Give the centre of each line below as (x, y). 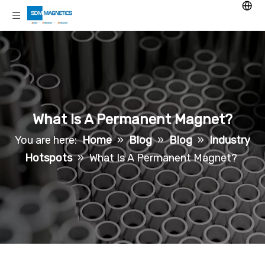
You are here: (46, 140)
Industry (230, 140)
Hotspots (49, 158)
